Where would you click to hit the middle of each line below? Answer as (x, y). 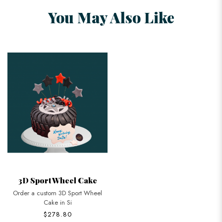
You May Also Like (111, 17)
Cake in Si (57, 202)
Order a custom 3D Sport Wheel (57, 193)
